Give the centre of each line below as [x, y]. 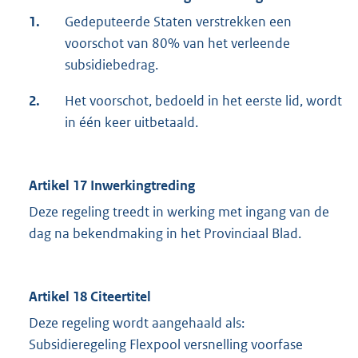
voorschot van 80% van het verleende [177, 44]
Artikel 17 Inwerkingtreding [112, 186]
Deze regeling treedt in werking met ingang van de [179, 212]
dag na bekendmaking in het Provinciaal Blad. [165, 234]
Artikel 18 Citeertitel [90, 297]
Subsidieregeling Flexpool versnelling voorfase [166, 345]
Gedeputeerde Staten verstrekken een [178, 22]
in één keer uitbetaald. [131, 123]
